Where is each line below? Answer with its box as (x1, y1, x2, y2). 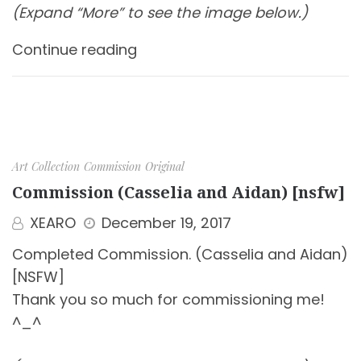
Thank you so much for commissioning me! (12, 288, 325, 309)
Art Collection (12, 158, 80, 174)
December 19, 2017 (102, 212, 231, 233)
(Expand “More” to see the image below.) (12, 2, 308, 23)
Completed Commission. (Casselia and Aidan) (12, 243, 348, 264)
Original (145, 158, 185, 174)
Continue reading (12, 39, 137, 60)
